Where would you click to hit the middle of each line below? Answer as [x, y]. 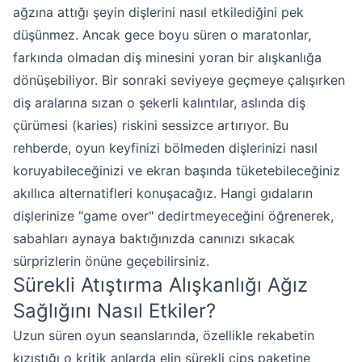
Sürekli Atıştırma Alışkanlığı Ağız [160, 285]
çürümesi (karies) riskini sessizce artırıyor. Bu [151, 125]
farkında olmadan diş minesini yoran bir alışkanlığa [167, 57]
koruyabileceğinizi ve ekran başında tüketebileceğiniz [177, 170]
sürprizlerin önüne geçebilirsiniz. [111, 261]
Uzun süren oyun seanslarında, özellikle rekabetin [164, 335]
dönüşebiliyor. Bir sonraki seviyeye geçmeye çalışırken [179, 80]
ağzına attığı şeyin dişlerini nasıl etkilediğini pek [158, 12]
